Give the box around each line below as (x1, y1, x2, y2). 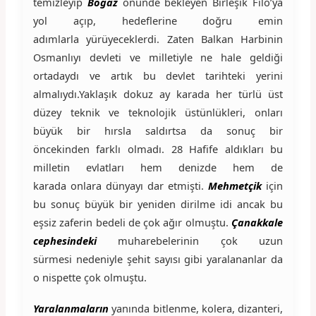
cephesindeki (32, 233, 97, 248)
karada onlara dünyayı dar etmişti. (32, 178, 209, 193)
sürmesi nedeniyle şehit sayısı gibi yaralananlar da (32, 251, 284, 266)
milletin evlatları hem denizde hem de (32, 159, 284, 174)
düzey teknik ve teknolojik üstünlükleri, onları (32, 104, 284, 119)
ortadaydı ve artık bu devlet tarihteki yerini (32, 68, 284, 83)
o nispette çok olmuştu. (32, 269, 147, 284)
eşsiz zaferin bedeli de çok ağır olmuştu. (32, 214, 232, 229)
